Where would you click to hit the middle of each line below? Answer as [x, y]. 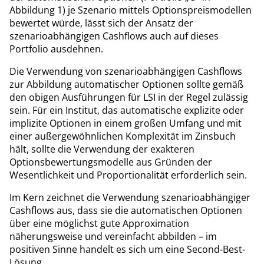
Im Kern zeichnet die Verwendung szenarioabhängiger [130, 197]
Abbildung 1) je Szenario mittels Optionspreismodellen [131, 10]
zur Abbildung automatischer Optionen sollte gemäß [126, 84]
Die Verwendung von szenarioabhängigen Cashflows [126, 71]
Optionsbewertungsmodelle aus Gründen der [111, 162]
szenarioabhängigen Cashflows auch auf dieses [114, 36]
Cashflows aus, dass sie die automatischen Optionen [126, 210]
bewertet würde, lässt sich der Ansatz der [101, 23]
